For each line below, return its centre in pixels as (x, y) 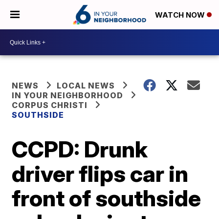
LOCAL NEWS (86, 86)
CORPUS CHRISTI (50, 105)
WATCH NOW (181, 15)
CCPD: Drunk (80, 149)
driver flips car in (100, 174)
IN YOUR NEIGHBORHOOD (68, 95)
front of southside (107, 198)
